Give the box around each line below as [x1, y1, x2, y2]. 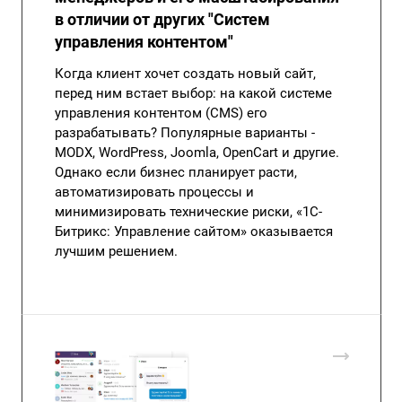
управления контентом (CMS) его [55, 105, 267, 122]
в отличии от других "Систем [55, 10, 270, 30]
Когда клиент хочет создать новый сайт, [55, 66, 316, 83]
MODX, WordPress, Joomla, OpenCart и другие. [55, 144, 339, 162]
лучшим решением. [55, 243, 178, 260]
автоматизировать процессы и [55, 184, 254, 201]
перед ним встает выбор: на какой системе [55, 85, 332, 102]
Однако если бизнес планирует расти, [55, 164, 297, 181]
